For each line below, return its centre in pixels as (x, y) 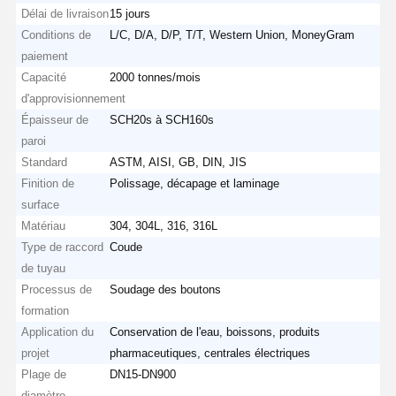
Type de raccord (63, 247)
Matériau (44, 225)
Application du (58, 331)
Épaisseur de (55, 119)
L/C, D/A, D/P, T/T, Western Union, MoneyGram (232, 34)
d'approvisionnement (74, 98)
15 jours (130, 13)
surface (41, 204)
